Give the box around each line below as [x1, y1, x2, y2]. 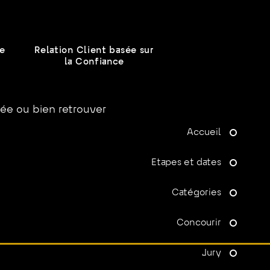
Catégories [171, 188, 221, 197]
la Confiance [64, 58, 125, 66]
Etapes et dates [151, 158, 221, 167]
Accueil [186, 128, 221, 137]
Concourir [176, 218, 221, 227]
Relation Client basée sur [34, 46, 154, 55]
